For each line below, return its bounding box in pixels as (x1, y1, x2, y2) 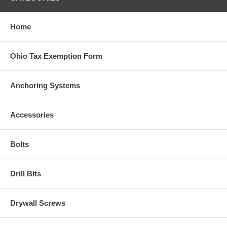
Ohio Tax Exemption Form (10, 51, 102, 60)
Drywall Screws (10, 198, 65, 207)
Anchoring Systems (10, 81, 80, 90)
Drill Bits (10, 169, 41, 178)
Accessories (10, 110, 54, 119)
